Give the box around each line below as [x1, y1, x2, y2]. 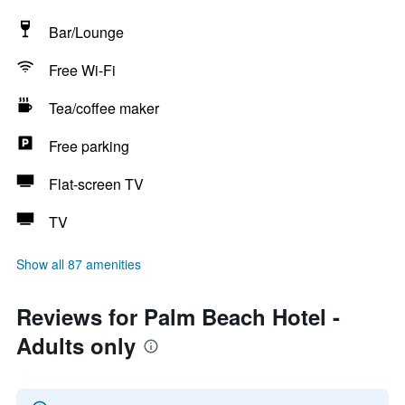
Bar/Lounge [49, 22, 124, 42]
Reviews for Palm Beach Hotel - [16, 301, 340, 332]
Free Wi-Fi [49, 60, 116, 80]
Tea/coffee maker [49, 98, 159, 118]
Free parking [49, 136, 129, 156]
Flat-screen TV [49, 174, 144, 194]
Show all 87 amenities [16, 255, 141, 273]
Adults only [16, 330, 136, 361]
